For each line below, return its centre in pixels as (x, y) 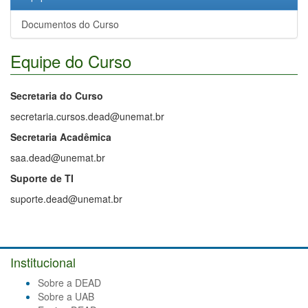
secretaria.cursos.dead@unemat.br (87, 117)
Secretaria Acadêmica (61, 137)
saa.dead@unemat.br (58, 158)
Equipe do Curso (71, 61)
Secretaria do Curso (57, 96)
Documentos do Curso (70, 24)
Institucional (43, 262)
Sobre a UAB (66, 297)
